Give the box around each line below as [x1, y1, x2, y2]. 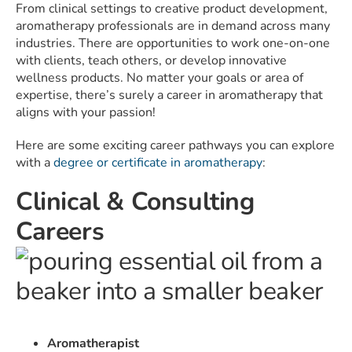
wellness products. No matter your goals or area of [16, 69, 303, 87]
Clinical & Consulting [16, 185, 255, 219]
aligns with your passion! [16, 104, 156, 122]
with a [16, 154, 53, 172]
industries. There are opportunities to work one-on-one [16, 35, 330, 53]
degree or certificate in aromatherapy [53, 154, 262, 172]
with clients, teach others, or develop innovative [16, 52, 287, 70]
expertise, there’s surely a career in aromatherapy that [16, 86, 323, 104]
